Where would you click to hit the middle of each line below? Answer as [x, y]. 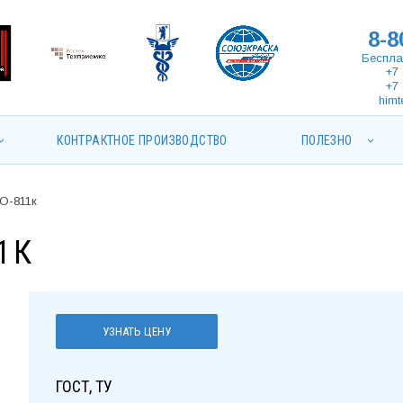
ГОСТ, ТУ [85, 386]
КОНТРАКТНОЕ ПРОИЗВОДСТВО [142, 140]
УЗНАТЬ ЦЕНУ [158, 332]
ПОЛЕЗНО [327, 140]
